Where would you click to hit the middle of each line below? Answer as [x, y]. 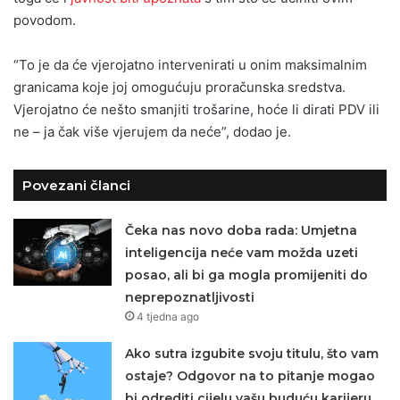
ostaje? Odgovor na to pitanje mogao [250, 375]
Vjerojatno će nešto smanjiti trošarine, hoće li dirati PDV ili [196, 109]
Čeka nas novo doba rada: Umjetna [242, 230]
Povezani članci [76, 185]
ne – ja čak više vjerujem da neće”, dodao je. [152, 131]
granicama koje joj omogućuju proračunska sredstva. [179, 87]
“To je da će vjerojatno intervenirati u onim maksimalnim [190, 64]
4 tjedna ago [168, 316]
